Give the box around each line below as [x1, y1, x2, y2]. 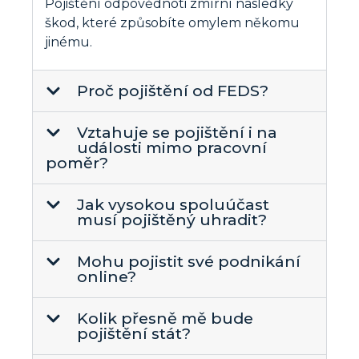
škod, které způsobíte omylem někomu [45, 15, 300, 31]
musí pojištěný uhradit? [77, 209, 268, 229]
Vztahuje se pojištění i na [77, 122, 278, 142]
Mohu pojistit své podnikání [77, 251, 301, 271]
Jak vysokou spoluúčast [77, 194, 270, 214]
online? [77, 266, 137, 286]
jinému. [45, 34, 92, 50]
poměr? [46, 152, 108, 172]
